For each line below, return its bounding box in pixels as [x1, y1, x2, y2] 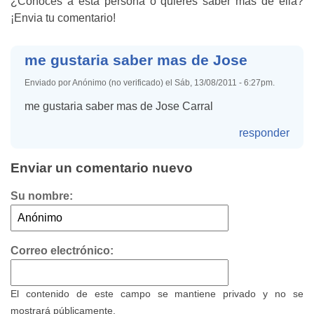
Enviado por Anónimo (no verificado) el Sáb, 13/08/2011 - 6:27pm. [25, 78, 275, 88]
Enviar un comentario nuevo [11, 161, 193, 176]
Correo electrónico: [11, 245, 114, 257]
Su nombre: [11, 190, 73, 203]
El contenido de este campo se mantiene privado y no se [11, 289, 303, 300]
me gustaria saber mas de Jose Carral [25, 100, 213, 113]
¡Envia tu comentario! [11, 11, 116, 24]
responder [239, 127, 289, 139]
